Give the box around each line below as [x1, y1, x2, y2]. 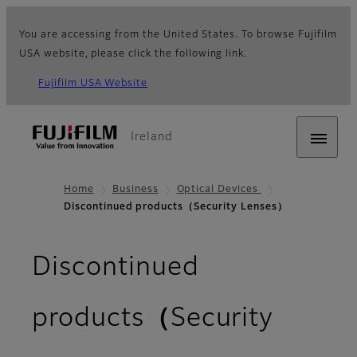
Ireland [131, 131, 173, 143]
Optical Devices [176, 185, 261, 194]
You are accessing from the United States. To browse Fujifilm [19, 30, 337, 40]
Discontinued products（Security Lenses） [64, 202, 288, 213]
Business [112, 185, 159, 194]
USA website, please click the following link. [19, 49, 248, 59]
